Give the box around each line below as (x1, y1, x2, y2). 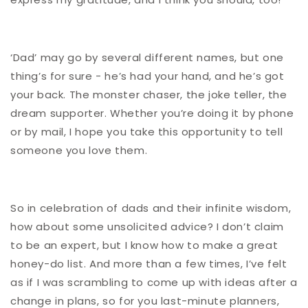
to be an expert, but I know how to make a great (10, 238, 278, 253)
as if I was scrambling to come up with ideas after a (10, 275, 298, 290)
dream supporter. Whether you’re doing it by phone (10, 106, 294, 121)
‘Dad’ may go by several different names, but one (10, 50, 284, 65)
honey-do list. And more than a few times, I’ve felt (10, 256, 287, 272)
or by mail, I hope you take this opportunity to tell (10, 124, 283, 140)
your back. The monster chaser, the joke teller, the (10, 87, 287, 102)
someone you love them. (10, 143, 148, 158)
